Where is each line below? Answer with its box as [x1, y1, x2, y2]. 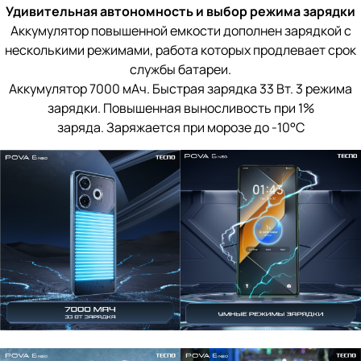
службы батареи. [130, 60, 231, 79]
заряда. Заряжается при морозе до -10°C [56, 118, 305, 137]
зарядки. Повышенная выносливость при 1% [47, 99, 314, 118]
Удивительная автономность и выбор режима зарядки [6, 2, 355, 21]
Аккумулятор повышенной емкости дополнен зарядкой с [10, 22, 351, 40]
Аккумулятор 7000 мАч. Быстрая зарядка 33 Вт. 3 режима [9, 80, 352, 98]
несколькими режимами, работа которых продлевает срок [5, 41, 356, 60]
